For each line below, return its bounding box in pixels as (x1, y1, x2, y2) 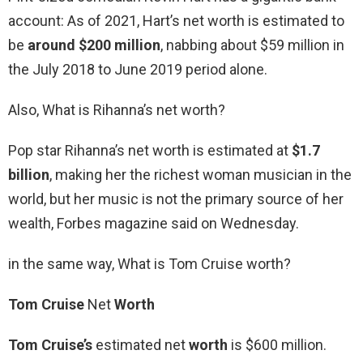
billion (8, 166, 49, 184)
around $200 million (28, 36, 160, 54)
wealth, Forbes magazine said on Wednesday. (8, 215, 299, 233)
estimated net (92, 336, 189, 354)
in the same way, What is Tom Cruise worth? (8, 255, 291, 273)
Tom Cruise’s (8, 336, 92, 354)
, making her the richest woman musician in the (49, 166, 352, 184)
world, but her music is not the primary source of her (8, 190, 344, 208)
